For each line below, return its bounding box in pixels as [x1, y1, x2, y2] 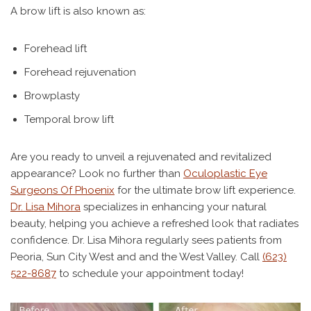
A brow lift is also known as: [10, 5, 146, 17]
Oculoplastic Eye [183, 167, 267, 180]
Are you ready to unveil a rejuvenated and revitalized [10, 151, 271, 163]
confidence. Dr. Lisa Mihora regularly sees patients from [10, 234, 282, 246]
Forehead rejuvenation [24, 66, 136, 78]
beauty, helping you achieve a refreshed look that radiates [10, 217, 299, 230]
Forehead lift [24, 42, 87, 55]
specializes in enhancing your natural [81, 201, 267, 213]
